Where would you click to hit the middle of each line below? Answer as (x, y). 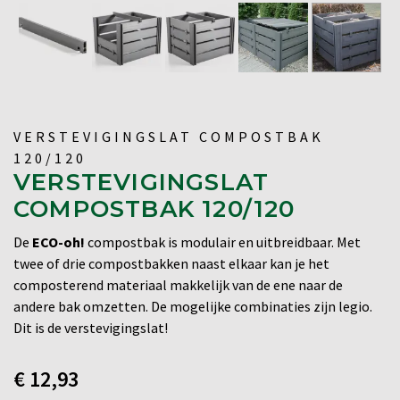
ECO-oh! (57, 242)
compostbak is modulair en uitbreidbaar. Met (223, 242)
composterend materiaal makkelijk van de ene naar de (178, 284)
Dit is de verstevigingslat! (91, 327)
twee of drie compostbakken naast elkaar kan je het (171, 263)
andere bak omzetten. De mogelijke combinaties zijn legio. (193, 306)
